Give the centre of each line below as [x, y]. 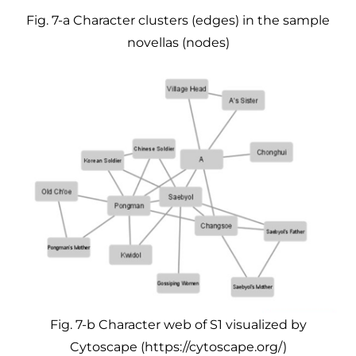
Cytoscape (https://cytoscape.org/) [178, 346]
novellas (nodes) [178, 42]
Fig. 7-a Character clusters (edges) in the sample [178, 20]
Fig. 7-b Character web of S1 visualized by [178, 324]
